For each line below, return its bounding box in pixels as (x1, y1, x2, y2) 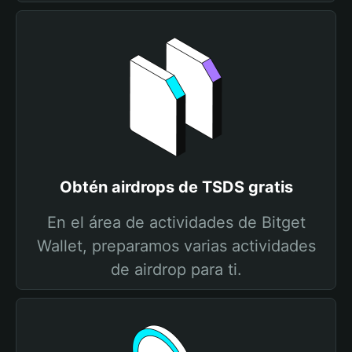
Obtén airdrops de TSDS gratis (59, 178, 293, 196)
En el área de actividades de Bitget (46, 213, 306, 232)
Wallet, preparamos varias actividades (36, 236, 316, 255)
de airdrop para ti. (110, 260, 242, 279)
